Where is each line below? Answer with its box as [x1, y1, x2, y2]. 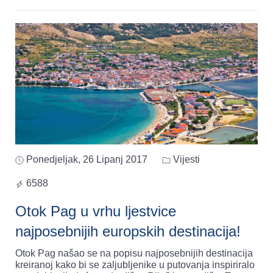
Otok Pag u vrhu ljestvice [15, 203, 176, 220]
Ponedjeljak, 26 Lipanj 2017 [26, 154, 147, 165]
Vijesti [171, 154, 200, 165]
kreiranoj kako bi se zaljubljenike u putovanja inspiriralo [15, 260, 255, 271]
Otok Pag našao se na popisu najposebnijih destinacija [15, 248, 253, 259]
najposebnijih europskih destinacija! [15, 223, 241, 240]
